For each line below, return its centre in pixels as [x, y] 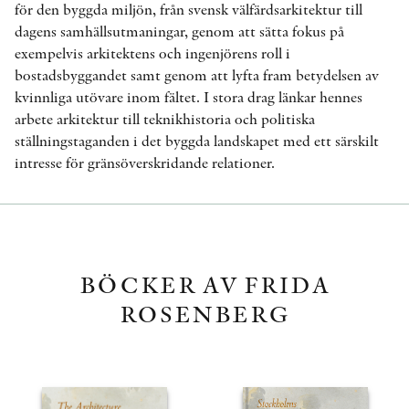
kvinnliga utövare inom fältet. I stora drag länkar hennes [189, 97]
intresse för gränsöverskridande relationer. [145, 163]
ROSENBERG [204, 314]
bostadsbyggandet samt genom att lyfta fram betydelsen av [197, 75]
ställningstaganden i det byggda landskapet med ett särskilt [197, 141]
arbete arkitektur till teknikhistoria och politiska [165, 119]
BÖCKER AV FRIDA [204, 284]
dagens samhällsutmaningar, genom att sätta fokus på [179, 31]
